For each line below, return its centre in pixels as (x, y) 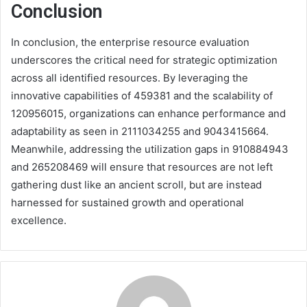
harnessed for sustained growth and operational (127, 202)
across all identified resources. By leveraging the (130, 78)
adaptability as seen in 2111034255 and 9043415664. (140, 131)
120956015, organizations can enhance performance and (148, 113)
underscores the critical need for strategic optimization (144, 60)
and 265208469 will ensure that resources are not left (142, 167)
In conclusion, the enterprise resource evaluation (130, 42)
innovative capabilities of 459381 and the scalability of (142, 96)
